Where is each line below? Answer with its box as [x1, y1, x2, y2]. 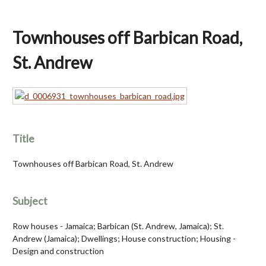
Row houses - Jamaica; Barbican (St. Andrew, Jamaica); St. [12, 221, 224, 232]
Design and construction [12, 246, 104, 256]
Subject [12, 195, 47, 208]
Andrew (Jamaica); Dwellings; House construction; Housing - [12, 233, 236, 244]
